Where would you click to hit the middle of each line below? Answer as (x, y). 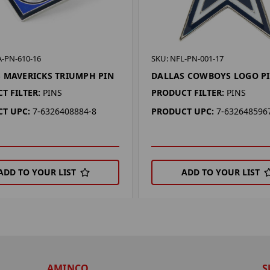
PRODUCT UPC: (183, 111)
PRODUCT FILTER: (188, 92)
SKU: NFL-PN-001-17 (188, 58)
